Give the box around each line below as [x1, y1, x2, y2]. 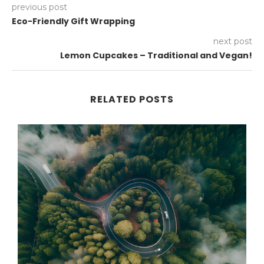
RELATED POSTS [90, 93, 174, 107]
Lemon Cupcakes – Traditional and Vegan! [60, 49, 252, 62]
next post [213, 36, 252, 47]
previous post [12, 2, 67, 13]
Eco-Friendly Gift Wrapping [12, 15, 135, 28]
